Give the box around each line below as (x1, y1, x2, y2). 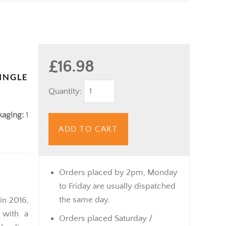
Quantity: (48, 86, 84, 96)
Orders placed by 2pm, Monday (59, 167, 178, 177)
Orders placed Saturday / (59, 213, 152, 223)
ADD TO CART (59, 124, 118, 134)
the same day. (59, 195, 110, 204)
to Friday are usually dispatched (59, 181, 176, 191)
